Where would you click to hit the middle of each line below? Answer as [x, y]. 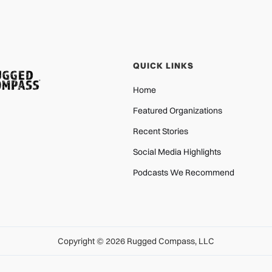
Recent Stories [161, 131]
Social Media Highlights [177, 152]
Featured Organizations [178, 111]
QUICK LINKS [163, 66]
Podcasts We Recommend [184, 173]
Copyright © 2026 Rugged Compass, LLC [136, 241]
